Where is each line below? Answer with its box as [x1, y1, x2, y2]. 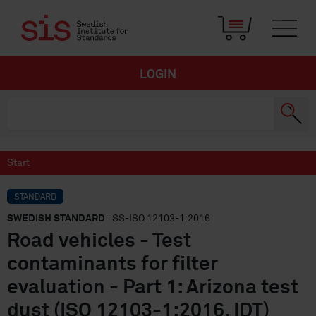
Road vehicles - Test [7, 231, 191, 251]
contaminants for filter [7, 255, 218, 274]
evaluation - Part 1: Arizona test [7, 278, 298, 298]
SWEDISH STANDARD [7, 214, 105, 224]
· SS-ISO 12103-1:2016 [105, 214, 210, 224]
